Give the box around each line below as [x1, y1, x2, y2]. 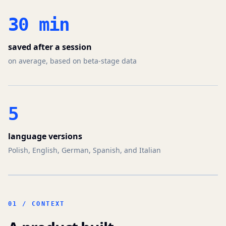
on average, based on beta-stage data [8, 56, 137, 66]
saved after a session [8, 41, 92, 52]
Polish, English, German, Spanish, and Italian [8, 145, 161, 155]
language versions [8, 131, 82, 142]
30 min [8, 14, 70, 35]
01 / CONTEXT [8, 200, 65, 207]
